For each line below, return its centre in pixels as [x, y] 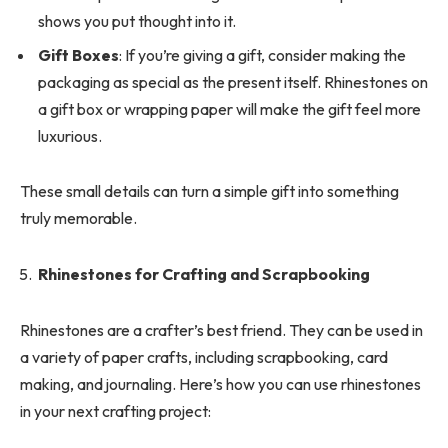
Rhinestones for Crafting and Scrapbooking [204, 274]
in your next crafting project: [115, 410]
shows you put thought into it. [137, 20]
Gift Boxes [78, 54]
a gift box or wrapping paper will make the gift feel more [229, 108]
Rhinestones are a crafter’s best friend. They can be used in [221, 329]
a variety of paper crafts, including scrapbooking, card [204, 356]
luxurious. [70, 135]
